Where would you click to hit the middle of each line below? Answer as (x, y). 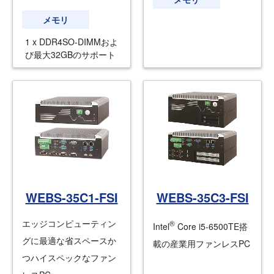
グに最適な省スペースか (69, 241)
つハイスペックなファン (69, 258)
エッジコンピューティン (69, 224)
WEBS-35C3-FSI (202, 198)
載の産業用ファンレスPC (202, 244)
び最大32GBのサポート (70, 55)
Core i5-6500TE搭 (211, 227)
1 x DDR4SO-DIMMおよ (72, 42)
